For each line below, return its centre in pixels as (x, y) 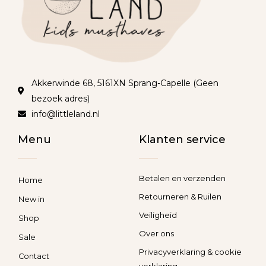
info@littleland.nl (65, 114)
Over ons (156, 234)
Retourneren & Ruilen (180, 197)
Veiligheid (158, 215)
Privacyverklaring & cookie (190, 252)
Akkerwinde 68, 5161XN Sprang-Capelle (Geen (125, 83)
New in (31, 199)
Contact (34, 256)
